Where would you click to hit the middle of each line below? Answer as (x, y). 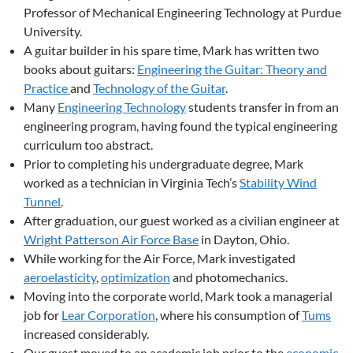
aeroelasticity (60, 277)
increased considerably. (86, 334)
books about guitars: (80, 69)
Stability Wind (278, 182)
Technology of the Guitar (159, 88)
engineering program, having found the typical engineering (180, 126)
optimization (136, 277)
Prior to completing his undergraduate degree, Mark (163, 163)
